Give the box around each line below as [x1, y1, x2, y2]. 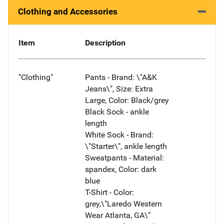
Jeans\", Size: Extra [84, 83, 153, 93]
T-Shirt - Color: [84, 187, 134, 197]
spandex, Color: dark [84, 164, 156, 174]
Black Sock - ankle [84, 106, 149, 116]
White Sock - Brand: [84, 129, 153, 139]
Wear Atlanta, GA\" [84, 210, 150, 220]
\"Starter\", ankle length [84, 141, 167, 151]
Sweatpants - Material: [84, 152, 164, 162]
